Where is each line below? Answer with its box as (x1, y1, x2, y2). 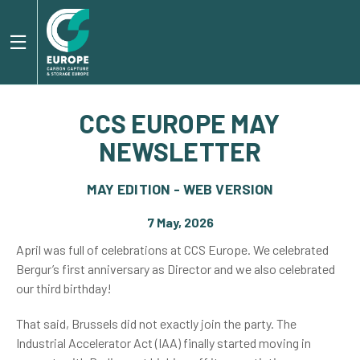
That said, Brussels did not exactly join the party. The (16, 316, 297, 331)
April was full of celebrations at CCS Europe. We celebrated (16, 242, 329, 257)
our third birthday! (16, 280, 112, 296)
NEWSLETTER (98, 136, 262, 166)
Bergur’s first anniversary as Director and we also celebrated (16, 261, 335, 276)
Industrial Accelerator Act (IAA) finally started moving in (16, 335, 311, 350)
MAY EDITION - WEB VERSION (86, 180, 274, 198)
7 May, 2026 (146, 215, 214, 230)
